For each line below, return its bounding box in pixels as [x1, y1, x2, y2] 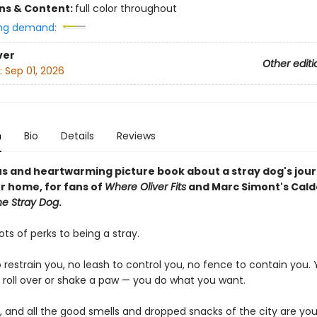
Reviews [116, 129, 156, 143]
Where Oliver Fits [104, 180, 186, 194]
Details [60, 129, 94, 143]
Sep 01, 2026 [4, 64, 64, 79]
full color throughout [74, 1, 177, 16]
